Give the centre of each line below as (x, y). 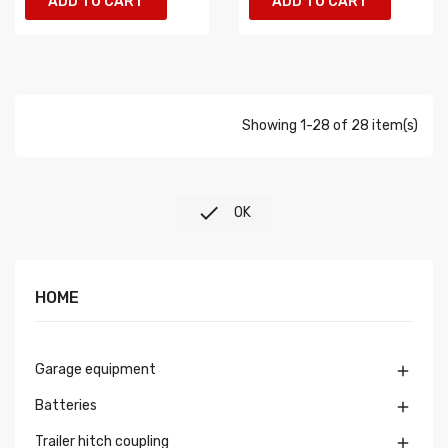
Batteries (66, 406)
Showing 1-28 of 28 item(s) (330, 125)
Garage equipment (95, 370)
